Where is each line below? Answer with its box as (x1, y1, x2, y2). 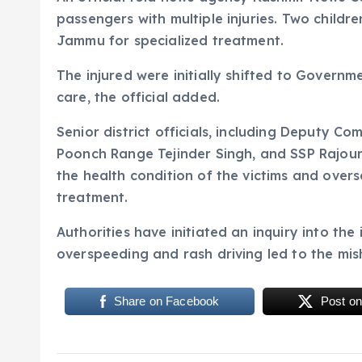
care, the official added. (57, 89, 221, 106)
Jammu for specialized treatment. (57, 32, 284, 49)
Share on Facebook (113, 294, 220, 309)
